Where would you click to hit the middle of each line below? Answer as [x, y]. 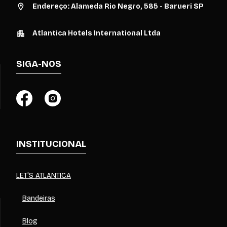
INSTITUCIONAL [51, 144]
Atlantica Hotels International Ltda [97, 33]
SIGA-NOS [39, 64]
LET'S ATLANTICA [44, 175]
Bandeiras [39, 198]
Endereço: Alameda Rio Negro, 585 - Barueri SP [118, 6]
